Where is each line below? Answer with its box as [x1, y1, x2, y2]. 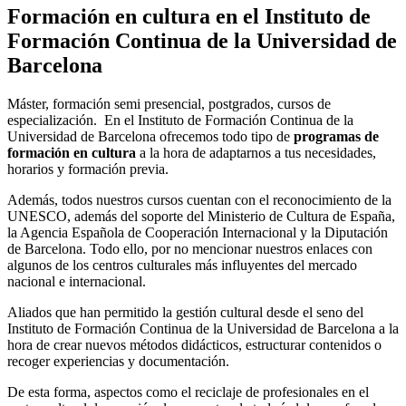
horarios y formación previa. [7, 161, 169, 178]
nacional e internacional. [7, 274, 146, 290]
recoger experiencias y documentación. [7, 353, 229, 370]
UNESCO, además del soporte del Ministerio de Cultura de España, [7, 208, 395, 225]
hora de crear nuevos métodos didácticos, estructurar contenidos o [7, 337, 382, 353]
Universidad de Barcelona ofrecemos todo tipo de [7, 129, 294, 145]
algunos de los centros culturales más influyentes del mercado [7, 257, 357, 274]
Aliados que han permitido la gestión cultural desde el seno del [7, 304, 363, 321]
